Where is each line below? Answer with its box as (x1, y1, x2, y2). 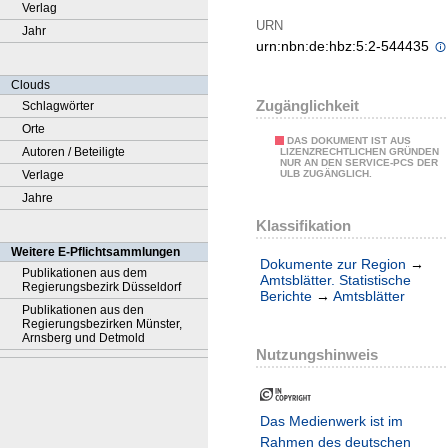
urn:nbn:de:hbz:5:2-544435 (256, 38, 433, 55)
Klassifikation (256, 216, 351, 234)
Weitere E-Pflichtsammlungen (11, 245, 180, 259)
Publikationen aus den (22, 303, 144, 317)
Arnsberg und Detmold (22, 331, 145, 345)
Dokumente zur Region (260, 256, 406, 273)
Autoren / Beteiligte (22, 145, 125, 159)
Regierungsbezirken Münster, (22, 317, 182, 331)
